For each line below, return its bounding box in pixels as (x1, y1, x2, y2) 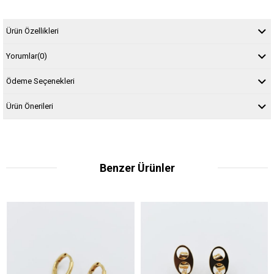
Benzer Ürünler (99, 161, 175, 174)
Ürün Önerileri (6, 102, 53, 111)
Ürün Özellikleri (6, 26, 59, 35)
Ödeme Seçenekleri (6, 76, 75, 86)
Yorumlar (6, 51, 37, 61)
